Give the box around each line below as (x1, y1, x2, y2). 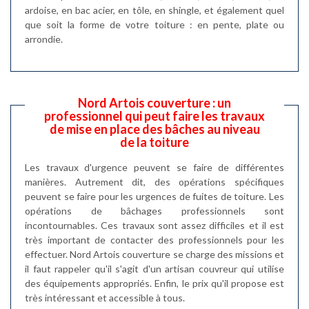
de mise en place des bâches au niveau (49, 121, 260, 137)
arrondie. (25, 32, 63, 45)
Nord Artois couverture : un (78, 94, 231, 110)
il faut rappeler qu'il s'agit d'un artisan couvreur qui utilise (25, 262, 284, 275)
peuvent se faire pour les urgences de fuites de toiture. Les (25, 190, 284, 202)
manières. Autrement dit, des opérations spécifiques (25, 175, 284, 188)
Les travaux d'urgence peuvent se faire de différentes (25, 161, 284, 173)
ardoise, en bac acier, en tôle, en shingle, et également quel (25, 3, 284, 16)
